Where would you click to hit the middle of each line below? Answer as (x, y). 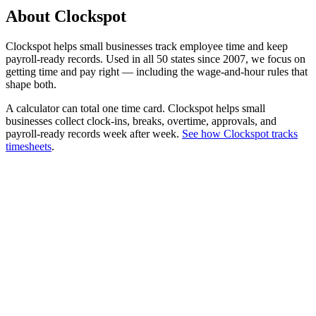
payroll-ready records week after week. (92, 133)
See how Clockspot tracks (240, 133)
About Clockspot (66, 16)
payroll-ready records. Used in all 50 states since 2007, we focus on (156, 59)
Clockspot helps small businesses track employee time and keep (147, 46)
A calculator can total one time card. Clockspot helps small (135, 108)
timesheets (29, 146)
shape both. (31, 84)
